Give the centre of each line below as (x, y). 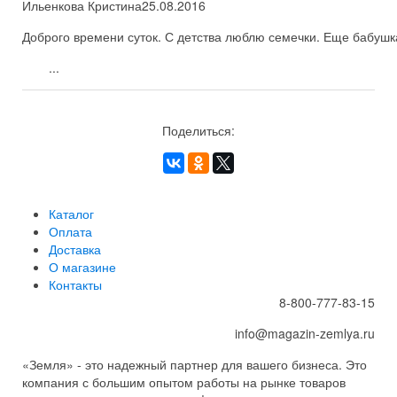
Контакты (75, 284)
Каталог (71, 214)
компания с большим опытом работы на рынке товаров (184, 382)
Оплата (70, 231)
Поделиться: (198, 130)
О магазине (82, 267)
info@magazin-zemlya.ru (305, 333)
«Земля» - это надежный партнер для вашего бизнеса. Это (195, 364)
